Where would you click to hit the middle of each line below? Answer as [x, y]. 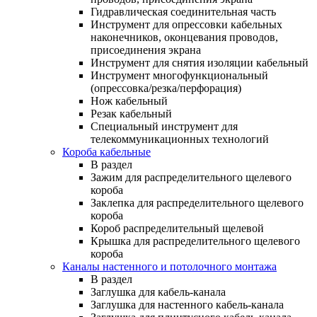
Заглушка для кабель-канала [158, 292]
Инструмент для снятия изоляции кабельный [200, 62]
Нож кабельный [129, 100]
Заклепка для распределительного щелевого [197, 202]
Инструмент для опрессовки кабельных [186, 24]
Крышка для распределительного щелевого [195, 241]
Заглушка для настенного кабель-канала [187, 304]
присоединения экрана [146, 50]
